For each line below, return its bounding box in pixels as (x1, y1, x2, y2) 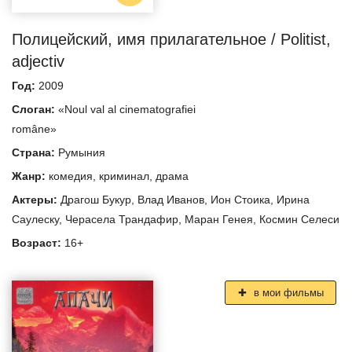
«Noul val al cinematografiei (58, 103, 196, 116)
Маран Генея (185, 213, 253, 226)
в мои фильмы (250, 287, 324, 299)
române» (12, 123, 57, 136)
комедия (49, 170, 93, 183)
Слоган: (12, 103, 58, 116)
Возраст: (12, 236, 64, 250)
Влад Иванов (137, 193, 204, 207)
